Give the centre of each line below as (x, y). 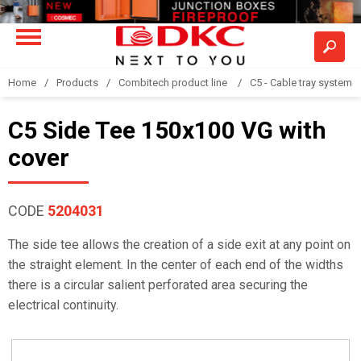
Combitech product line (174, 83)
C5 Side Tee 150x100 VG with (167, 130)
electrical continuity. (63, 305)
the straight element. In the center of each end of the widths (176, 265)
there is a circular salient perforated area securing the (158, 285)
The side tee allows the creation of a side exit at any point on (179, 245)
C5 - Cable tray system (301, 83)
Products (77, 83)
